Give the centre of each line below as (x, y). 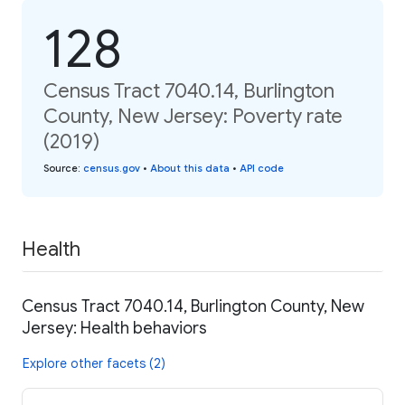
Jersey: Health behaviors (114, 329)
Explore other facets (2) (94, 364)
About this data (190, 168)
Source (61, 168)
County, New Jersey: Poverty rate (193, 116)
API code (262, 168)
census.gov (112, 168)
